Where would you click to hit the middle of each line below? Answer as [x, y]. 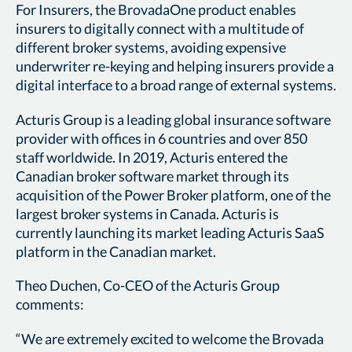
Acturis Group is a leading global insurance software [173, 119]
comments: [50, 304]
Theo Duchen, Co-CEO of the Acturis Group [148, 286]
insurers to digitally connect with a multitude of [160, 28]
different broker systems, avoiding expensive [151, 47]
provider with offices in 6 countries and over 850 [161, 138]
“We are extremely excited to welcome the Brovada [170, 339]
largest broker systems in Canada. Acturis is [147, 213]
